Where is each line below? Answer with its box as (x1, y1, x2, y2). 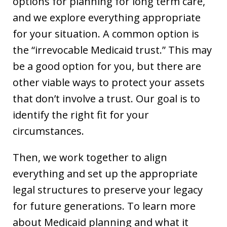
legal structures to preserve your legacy (13, 183, 203, 197)
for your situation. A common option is (13, 27, 199, 41)
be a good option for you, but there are (13, 59, 201, 73)
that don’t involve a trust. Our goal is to (13, 92, 200, 106)
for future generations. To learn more (13, 199, 196, 213)
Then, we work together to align (13, 150, 167, 165)
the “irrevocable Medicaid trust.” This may (13, 43, 212, 57)
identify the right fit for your (13, 108, 149, 122)
